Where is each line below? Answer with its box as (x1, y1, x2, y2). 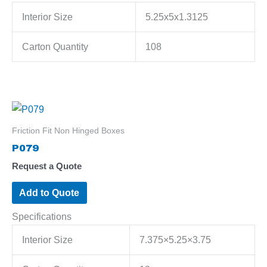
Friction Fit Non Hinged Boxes (12, 125, 125, 135)
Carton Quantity (22, 41, 89, 52)
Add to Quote (19, 187, 80, 198)
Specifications (12, 211, 72, 222)
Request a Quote (12, 162, 82, 172)
